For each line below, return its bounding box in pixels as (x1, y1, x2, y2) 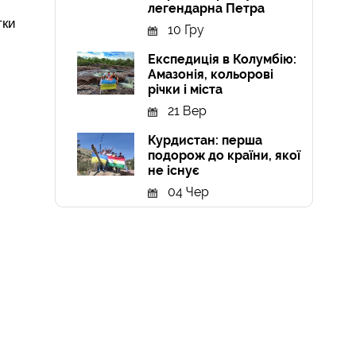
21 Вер (168, 103, 207, 119)
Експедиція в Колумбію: (148, 52, 297, 68)
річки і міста (148, 82, 223, 98)
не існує (148, 163, 200, 179)
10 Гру (168, 22, 205, 38)
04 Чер (168, 184, 210, 200)
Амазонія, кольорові (148, 67, 274, 83)
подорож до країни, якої (148, 148, 301, 164)
